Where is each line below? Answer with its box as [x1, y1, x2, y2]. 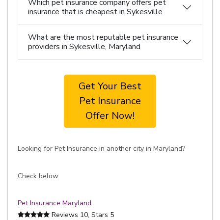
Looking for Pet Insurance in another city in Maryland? [18, 144, 185, 153]
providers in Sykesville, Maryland [28, 41, 140, 52]
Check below [18, 171, 58, 181]
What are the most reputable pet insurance [28, 32, 178, 43]
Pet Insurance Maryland [18, 198, 91, 208]
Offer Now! [85, 109, 135, 122]
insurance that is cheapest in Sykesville [28, 6, 163, 17]
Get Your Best [79, 80, 141, 93]
